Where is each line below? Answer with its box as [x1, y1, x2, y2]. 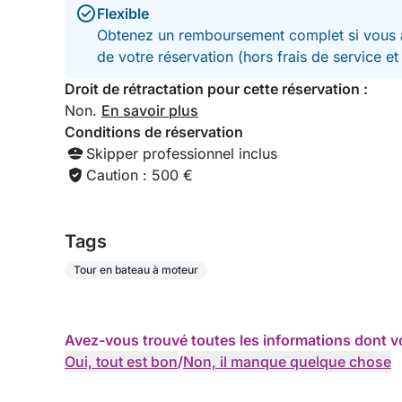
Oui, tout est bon [65, 353, 178, 371]
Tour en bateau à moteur [74, 263, 198, 276]
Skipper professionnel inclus [86, 144, 277, 162]
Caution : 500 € [86, 166, 193, 184]
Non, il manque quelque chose [183, 353, 391, 371]
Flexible [97, 4, 149, 22]
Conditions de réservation [65, 123, 243, 141]
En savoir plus [101, 101, 198, 119]
